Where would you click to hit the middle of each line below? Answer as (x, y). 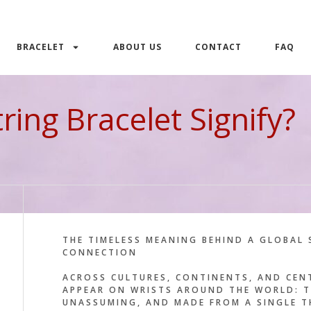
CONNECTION (100, 252)
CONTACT (218, 47)
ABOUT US (137, 47)
